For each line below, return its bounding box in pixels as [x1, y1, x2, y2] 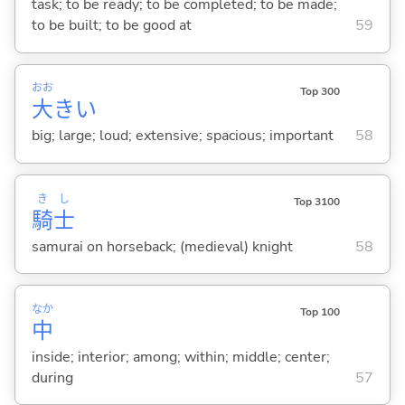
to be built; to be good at [31, 15, 192, 36]
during [31, 367, 73, 388]
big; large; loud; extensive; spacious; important [31, 126, 334, 146]
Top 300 [299, 83, 340, 99]
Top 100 [299, 305, 340, 320]
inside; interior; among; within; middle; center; [31, 346, 330, 367]
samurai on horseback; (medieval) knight [31, 236, 293, 257]
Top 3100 [293, 193, 340, 209]
